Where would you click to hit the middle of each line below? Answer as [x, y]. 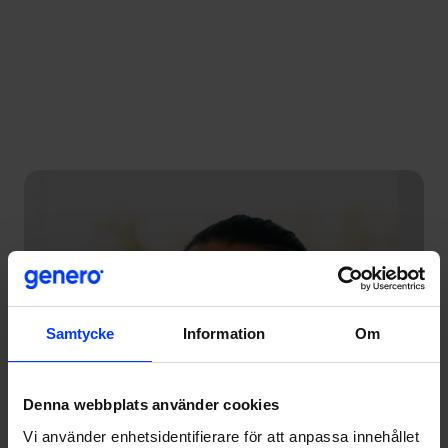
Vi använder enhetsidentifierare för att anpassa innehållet [221, 436]
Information [224, 333]
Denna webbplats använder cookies [151, 404]
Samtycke [80, 333]
